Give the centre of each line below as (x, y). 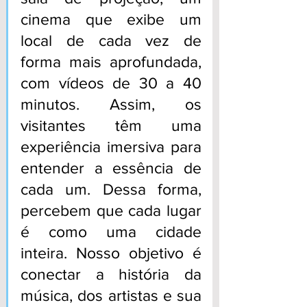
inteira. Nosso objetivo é (111, 253)
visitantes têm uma (111, 126)
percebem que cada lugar (111, 211)
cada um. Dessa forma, (111, 189)
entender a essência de (111, 168)
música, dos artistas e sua (111, 296)
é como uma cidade (111, 232)
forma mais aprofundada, (111, 62)
